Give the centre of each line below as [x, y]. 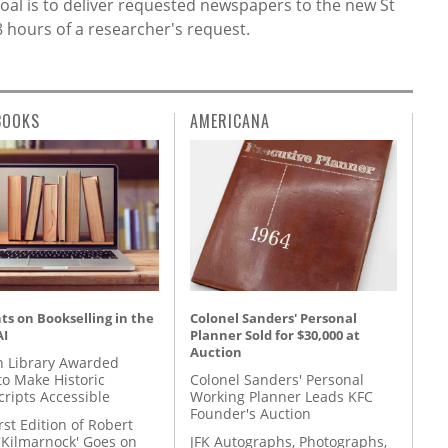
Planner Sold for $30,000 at [275, 334]
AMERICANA [230, 120]
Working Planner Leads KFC [281, 396]
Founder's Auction [250, 413]
